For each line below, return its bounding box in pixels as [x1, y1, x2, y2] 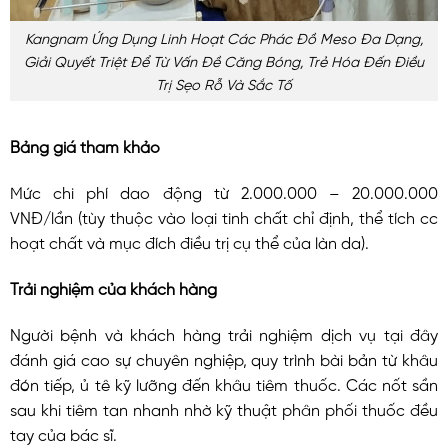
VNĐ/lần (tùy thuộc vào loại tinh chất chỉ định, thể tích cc [10, 207, 438, 224]
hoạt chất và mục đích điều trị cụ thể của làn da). [10, 232, 369, 249]
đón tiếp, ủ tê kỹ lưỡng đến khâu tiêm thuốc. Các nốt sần [10, 374, 438, 391]
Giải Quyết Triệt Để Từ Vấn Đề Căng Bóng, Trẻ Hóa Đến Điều [24, 53, 424, 68]
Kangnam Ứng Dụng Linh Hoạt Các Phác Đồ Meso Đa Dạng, [25, 30, 423, 45]
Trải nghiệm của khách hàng [10, 278, 217, 295]
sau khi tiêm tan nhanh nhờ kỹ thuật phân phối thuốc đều [10, 399, 438, 416]
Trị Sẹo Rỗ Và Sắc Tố [156, 76, 292, 91]
